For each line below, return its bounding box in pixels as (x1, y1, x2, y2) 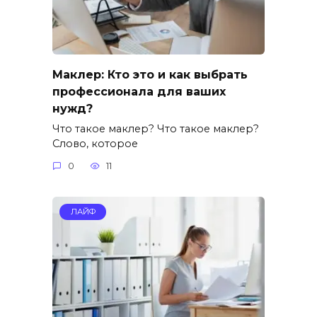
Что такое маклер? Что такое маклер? (52, 122, 259, 135)
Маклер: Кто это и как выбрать (52, 67, 248, 81)
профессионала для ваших (52, 84, 226, 98)
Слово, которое (52, 137, 138, 150)
